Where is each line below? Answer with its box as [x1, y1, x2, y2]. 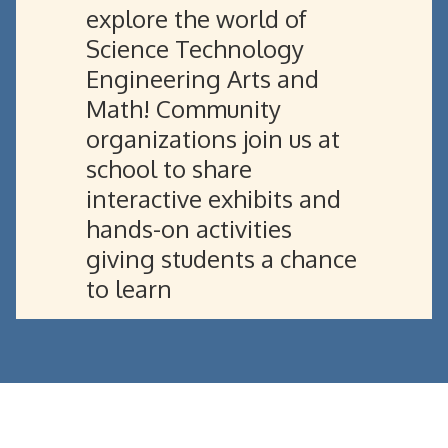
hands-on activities [86, 213, 292, 244]
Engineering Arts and [86, 63, 319, 94]
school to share [86, 153, 252, 184]
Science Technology [86, 33, 304, 64]
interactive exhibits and [86, 183, 341, 214]
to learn [86, 273, 172, 304]
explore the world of [86, 3, 307, 34]
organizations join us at [86, 123, 340, 154]
